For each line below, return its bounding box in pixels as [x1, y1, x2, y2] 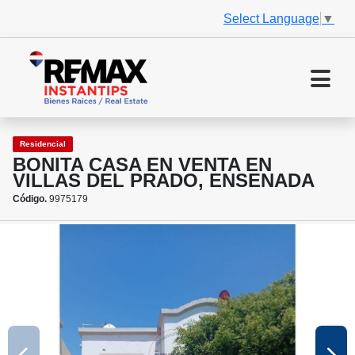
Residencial [20, 139, 66, 149]
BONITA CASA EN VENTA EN [13, 154, 272, 176]
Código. [13, 193, 47, 205]
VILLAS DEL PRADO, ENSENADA [13, 170, 315, 192]
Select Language [223, 11, 319, 25]
